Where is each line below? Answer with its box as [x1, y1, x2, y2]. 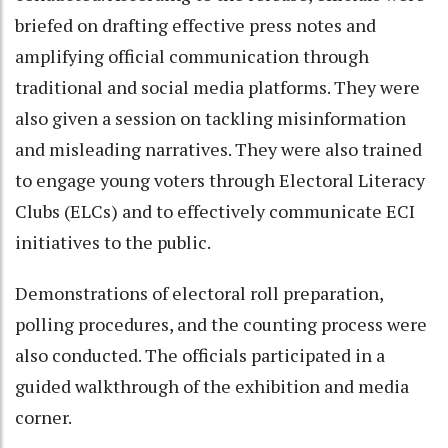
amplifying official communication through [15, 44, 369, 69]
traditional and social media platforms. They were [15, 75, 420, 100]
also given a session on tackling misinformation [15, 106, 406, 131]
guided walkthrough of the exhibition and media [15, 374, 409, 399]
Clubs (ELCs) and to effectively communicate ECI [15, 199, 415, 224]
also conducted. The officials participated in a [15, 343, 385, 368]
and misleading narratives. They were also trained [15, 137, 422, 162]
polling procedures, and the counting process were [15, 312, 427, 337]
